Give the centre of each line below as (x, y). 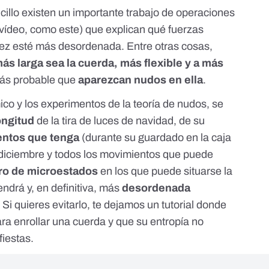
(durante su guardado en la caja (157, 138)
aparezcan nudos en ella (141, 80)
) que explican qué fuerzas (142, 30)
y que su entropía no (156, 222)
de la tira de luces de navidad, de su (121, 121)
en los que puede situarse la (165, 171)
